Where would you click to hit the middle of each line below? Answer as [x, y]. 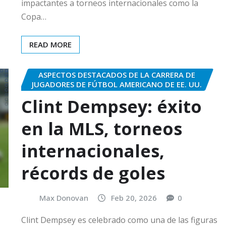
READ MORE [50, 44]
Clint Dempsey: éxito [111, 107]
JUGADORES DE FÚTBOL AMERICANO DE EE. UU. [117, 84]
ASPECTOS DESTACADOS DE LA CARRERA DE [117, 74]
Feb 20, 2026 [134, 198]
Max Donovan [64, 198]
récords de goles [93, 173]
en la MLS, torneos [102, 129]
